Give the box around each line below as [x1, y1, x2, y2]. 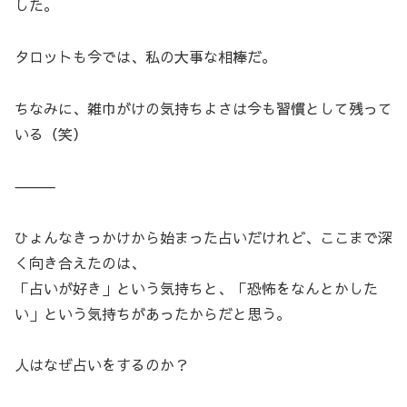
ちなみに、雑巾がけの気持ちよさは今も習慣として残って [15, 98, 392, 119]
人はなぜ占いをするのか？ [15, 354, 189, 375]
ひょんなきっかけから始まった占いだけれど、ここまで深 [15, 226, 392, 247]
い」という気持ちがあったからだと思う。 [15, 303, 291, 323]
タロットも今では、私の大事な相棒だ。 [15, 46, 276, 67]
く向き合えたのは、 [15, 252, 145, 273]
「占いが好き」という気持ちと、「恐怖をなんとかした [15, 277, 378, 298]
